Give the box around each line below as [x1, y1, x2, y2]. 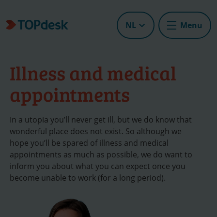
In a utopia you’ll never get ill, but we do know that [10, 114, 192, 125]
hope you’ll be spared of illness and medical [10, 138, 169, 149]
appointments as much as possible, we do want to [10, 149, 192, 160]
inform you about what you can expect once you [10, 161, 186, 172]
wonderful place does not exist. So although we [10, 126, 182, 137]
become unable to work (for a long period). [10, 172, 166, 184]
